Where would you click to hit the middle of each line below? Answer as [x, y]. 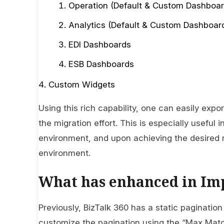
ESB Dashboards [101, 64]
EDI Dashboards [100, 44]
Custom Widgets [82, 84]
